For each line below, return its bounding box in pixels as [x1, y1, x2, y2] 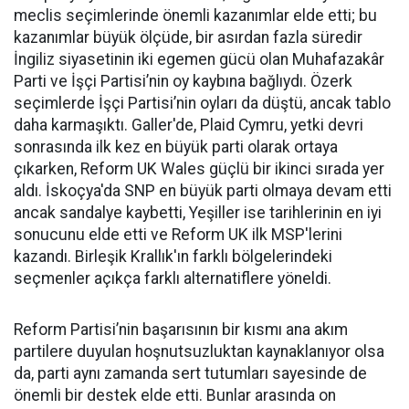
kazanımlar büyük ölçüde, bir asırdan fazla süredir [14, 28, 362, 47]
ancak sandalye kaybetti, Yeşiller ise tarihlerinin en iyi [14, 204, 382, 223]
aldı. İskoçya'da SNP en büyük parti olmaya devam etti [14, 182, 392, 201]
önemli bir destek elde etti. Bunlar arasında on [14, 386, 336, 405]
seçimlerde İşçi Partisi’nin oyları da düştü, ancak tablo [14, 94, 391, 113]
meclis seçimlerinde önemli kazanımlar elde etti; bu [14, 6, 377, 26]
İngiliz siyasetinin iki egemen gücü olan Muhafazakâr [14, 50, 384, 69]
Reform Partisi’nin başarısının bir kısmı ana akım [14, 320, 348, 340]
